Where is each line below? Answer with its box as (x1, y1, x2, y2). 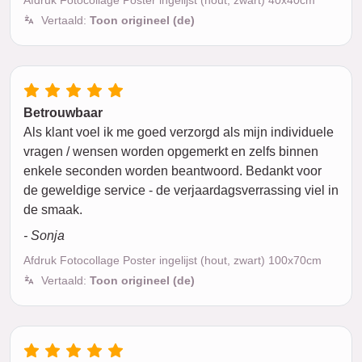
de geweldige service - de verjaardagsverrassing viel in (23, 183, 339, 197)
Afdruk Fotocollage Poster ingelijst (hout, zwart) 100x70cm (23, 254, 322, 267)
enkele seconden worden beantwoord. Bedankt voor (23, 164, 322, 178)
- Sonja (23, 229, 65, 242)
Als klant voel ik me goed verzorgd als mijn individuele (23, 125, 334, 139)
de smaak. (23, 203, 82, 217)
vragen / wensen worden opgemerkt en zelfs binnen (23, 145, 318, 158)
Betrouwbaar (23, 106, 103, 120)
